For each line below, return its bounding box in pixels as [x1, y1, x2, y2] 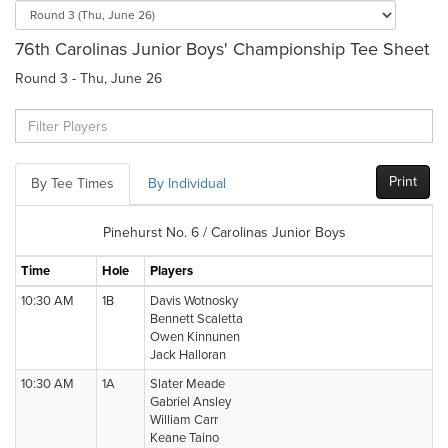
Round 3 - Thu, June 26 [15, 70, 162, 87]
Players [150, 263, 193, 279]
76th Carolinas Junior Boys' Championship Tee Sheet [15, 38, 429, 60]
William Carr [150, 412, 218, 428]
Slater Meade [150, 376, 225, 392]
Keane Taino [150, 430, 219, 446]
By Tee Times [31, 175, 114, 192]
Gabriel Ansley [150, 394, 231, 410]
